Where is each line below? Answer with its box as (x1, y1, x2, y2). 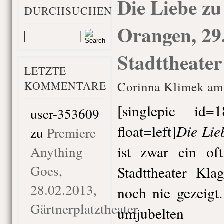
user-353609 (30, 104, 99, 123)
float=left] (117, 121, 176, 141)
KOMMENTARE (24, 78, 106, 93)
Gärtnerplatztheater (30, 199, 138, 218)
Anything (30, 142, 83, 161)
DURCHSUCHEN (24, 3, 112, 18)
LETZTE (24, 63, 66, 78)
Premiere (46, 123, 96, 142)
